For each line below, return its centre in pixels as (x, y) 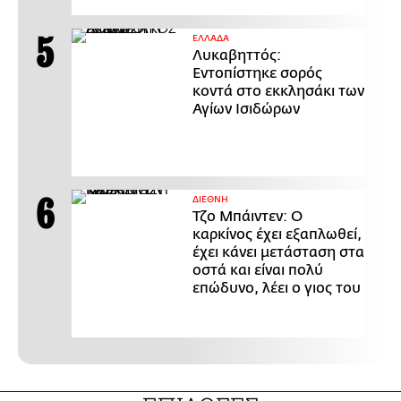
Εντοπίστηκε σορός (257, 73)
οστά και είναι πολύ (258, 270)
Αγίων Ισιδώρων (246, 109)
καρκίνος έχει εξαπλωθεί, (277, 234)
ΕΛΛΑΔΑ (211, 38)
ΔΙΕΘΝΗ (210, 199)
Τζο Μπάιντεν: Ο (247, 216)
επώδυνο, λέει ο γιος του (277, 288)
